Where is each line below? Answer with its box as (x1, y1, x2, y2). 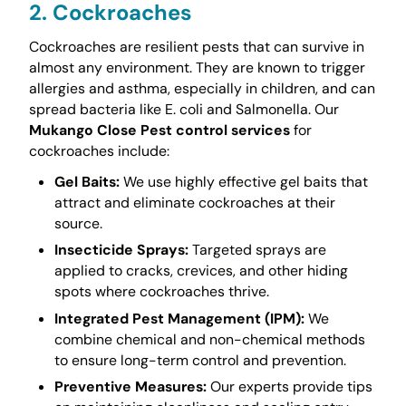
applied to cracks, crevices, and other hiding (53, 261, 348, 281)
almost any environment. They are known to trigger (28, 57, 365, 77)
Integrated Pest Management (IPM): (53, 308, 304, 328)
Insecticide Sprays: (53, 240, 188, 260)
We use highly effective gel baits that (119, 171, 368, 191)
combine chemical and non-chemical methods (53, 329, 365, 349)
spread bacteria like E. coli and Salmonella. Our (28, 99, 339, 119)
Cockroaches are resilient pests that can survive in (28, 36, 364, 56)
